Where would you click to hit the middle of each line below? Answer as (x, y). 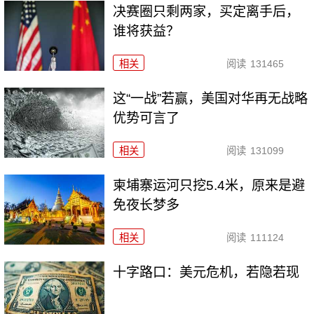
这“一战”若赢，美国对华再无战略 (211, 99)
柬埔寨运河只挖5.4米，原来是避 (209, 186)
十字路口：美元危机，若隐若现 (206, 272)
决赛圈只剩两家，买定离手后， (206, 12)
